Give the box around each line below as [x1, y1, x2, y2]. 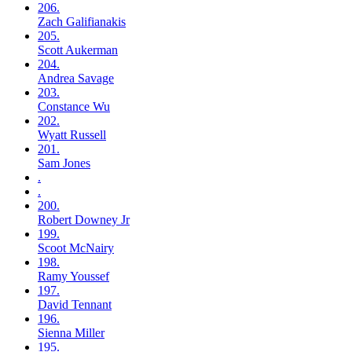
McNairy [69, 241, 114, 255]
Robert [38, 213, 75, 227]
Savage [78, 71, 114, 86]
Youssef [70, 269, 109, 284]
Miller [75, 326, 104, 340]
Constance [38, 100, 93, 114]
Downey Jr [75, 213, 130, 227]
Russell [70, 128, 106, 142]
